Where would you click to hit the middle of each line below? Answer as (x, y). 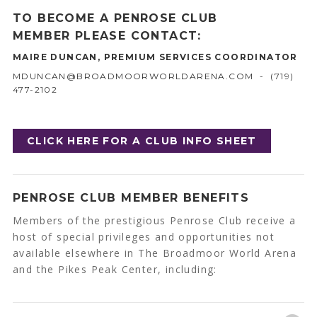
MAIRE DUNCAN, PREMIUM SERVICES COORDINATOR (155, 57)
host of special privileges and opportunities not (144, 237)
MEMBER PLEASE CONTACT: (107, 36)
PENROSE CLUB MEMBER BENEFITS (131, 198)
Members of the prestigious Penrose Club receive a (154, 221)
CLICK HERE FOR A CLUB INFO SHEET (142, 141)
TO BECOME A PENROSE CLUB (115, 18)
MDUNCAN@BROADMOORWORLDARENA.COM (133, 76)
